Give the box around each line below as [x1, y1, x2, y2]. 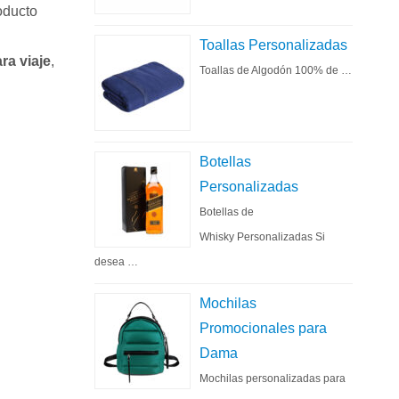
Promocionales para [199, 321, 327, 336]
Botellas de [199, 206, 254, 218]
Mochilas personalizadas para [199, 372, 346, 385]
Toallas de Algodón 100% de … [199, 64, 352, 77]
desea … [94, 256, 138, 268]
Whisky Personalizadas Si [199, 231, 325, 243]
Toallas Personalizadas [199, 37, 347, 53]
